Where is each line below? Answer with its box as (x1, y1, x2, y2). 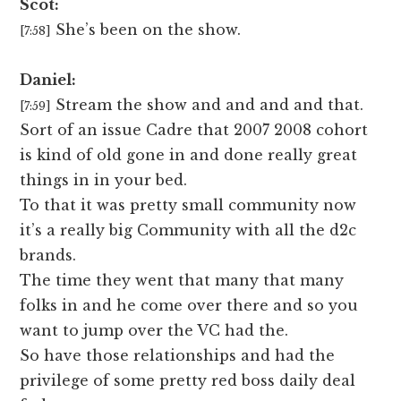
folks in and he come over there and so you (20, 296, 359, 315)
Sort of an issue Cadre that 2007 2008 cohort (20, 121, 369, 140)
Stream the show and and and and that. (55, 96, 364, 115)
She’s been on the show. (55, 21, 242, 39)
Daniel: (20, 71, 77, 90)
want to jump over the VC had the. (20, 321, 289, 340)
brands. (20, 246, 77, 265)
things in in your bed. (20, 171, 188, 190)
